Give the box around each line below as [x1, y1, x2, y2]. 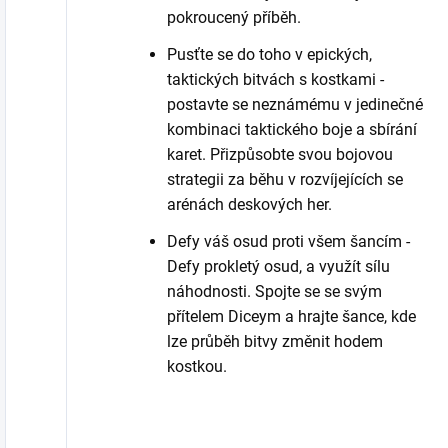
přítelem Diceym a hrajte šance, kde [167, 306, 416, 326]
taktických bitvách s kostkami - [167, 69, 384, 89]
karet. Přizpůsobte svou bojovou [167, 144, 393, 164]
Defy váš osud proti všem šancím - [167, 231, 410, 251]
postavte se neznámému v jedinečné [167, 94, 423, 114]
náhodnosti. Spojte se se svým [167, 281, 382, 301]
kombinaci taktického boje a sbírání [167, 119, 417, 139]
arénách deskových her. [167, 194, 332, 214]
